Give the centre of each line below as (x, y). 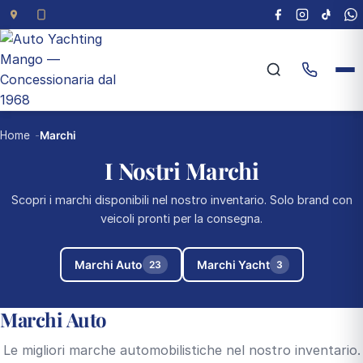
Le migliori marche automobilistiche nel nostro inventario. (181, 350)
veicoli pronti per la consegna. (181, 218)
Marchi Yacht (233, 264)
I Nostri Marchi (181, 171)
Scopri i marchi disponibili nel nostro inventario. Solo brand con (181, 200)
